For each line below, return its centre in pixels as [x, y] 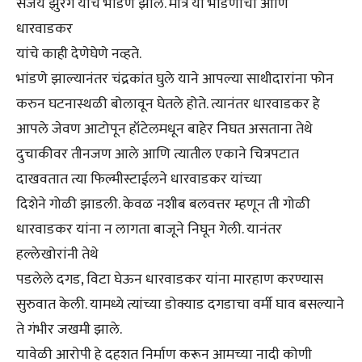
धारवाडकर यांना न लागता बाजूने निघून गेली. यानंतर [149, 230]
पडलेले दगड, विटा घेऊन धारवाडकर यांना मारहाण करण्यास [170, 280]
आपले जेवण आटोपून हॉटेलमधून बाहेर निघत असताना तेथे [164, 130]
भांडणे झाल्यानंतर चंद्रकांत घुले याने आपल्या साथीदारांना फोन [175, 80]
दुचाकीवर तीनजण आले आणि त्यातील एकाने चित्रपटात [158, 155]
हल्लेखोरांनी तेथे [57, 255]
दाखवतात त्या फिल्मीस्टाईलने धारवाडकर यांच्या [139, 180]
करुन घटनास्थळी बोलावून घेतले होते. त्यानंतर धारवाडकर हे [168, 105]
